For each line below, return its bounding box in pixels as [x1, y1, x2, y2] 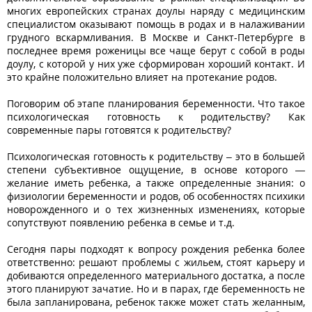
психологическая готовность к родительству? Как [7, 109, 305, 123]
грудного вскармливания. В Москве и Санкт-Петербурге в [7, 30, 305, 44]
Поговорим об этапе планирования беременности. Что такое [7, 96, 305, 110]
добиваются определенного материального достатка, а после [7, 268, 305, 282]
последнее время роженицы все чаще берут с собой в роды [7, 43, 305, 57]
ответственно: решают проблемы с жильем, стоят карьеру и [7, 255, 305, 269]
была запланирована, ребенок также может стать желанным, [7, 295, 305, 309]
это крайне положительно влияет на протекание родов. [7, 70, 277, 84]
